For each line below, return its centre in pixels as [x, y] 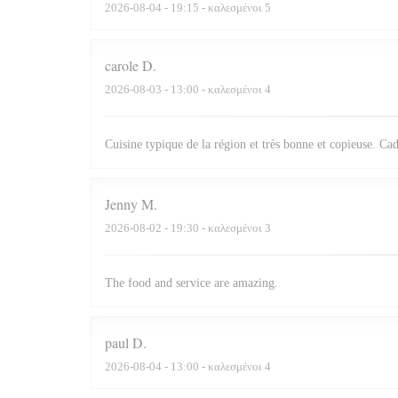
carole [122, 66]
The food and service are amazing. [191, 283]
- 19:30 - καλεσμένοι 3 [216, 228]
